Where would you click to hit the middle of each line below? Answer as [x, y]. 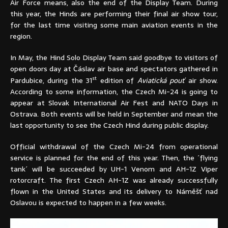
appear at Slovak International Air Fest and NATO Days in [114, 103]
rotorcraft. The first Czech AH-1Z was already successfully [114, 180]
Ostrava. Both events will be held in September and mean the [114, 114]
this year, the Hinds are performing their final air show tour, [114, 14]
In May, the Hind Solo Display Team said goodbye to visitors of [114, 58]
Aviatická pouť [161, 80]
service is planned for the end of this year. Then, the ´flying [114, 158]
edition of [117, 80]
